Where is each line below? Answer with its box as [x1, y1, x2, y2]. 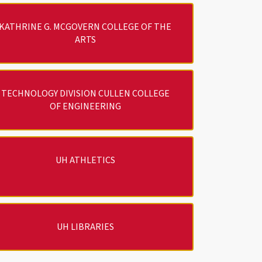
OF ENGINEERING [49, 99, 121, 113]
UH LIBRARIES [56, 220, 114, 233]
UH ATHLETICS [55, 153, 115, 167]
